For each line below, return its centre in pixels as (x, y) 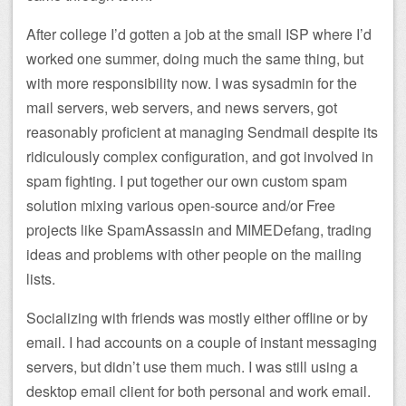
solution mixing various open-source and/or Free (181, 205)
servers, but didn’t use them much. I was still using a (192, 366)
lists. (41, 278)
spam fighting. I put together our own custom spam (187, 180)
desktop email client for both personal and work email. (198, 391)
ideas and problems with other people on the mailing (194, 254)
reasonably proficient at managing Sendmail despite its (202, 131)
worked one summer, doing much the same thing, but (195, 58)
